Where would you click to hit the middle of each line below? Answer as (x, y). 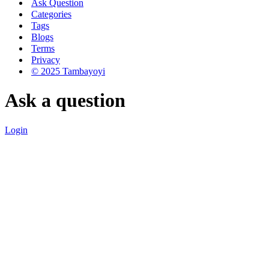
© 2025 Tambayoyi (68, 71)
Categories (51, 14)
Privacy (46, 60)
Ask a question (65, 101)
